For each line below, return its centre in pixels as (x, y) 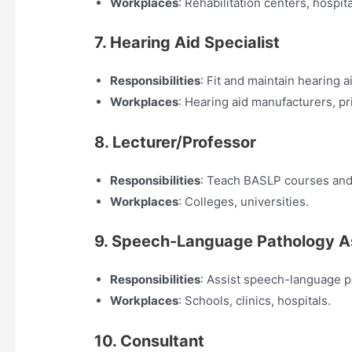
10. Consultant (150, 341)
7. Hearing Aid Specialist (187, 43)
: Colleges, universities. (244, 201)
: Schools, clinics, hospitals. (255, 301)
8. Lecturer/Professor (176, 142)
